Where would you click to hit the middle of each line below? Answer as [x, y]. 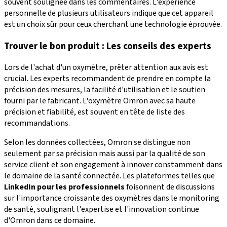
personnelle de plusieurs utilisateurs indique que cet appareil [109, 13]
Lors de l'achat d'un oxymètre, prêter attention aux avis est [106, 68]
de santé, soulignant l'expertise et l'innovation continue [102, 210]
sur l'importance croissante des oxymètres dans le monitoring [112, 198]
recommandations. [37, 123]
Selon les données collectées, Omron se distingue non [97, 143]
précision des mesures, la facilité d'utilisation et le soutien [105, 90]
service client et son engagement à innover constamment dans [113, 165]
